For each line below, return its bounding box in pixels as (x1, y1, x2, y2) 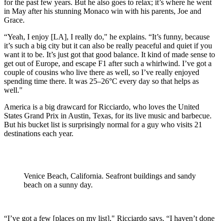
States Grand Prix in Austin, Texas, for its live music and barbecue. (4, 111, 212, 120)
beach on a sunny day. (24, 181, 93, 189)
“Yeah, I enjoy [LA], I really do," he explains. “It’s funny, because (4, 33, 210, 41)
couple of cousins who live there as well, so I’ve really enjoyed (4, 68, 199, 77)
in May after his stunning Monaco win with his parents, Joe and (4, 7, 201, 16)
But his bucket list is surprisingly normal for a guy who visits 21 (4, 120, 202, 129)
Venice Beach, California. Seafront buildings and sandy (24, 172, 196, 181)
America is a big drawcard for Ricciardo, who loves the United (4, 103, 199, 111)
